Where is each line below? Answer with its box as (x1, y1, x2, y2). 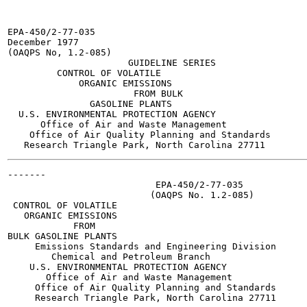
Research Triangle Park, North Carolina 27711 (8, 293, 276, 303)
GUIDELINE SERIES (8, 58, 216, 68)
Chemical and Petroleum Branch (8, 251, 210, 262)
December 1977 (8, 37, 79, 47)
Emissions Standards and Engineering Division (8, 241, 276, 251)
